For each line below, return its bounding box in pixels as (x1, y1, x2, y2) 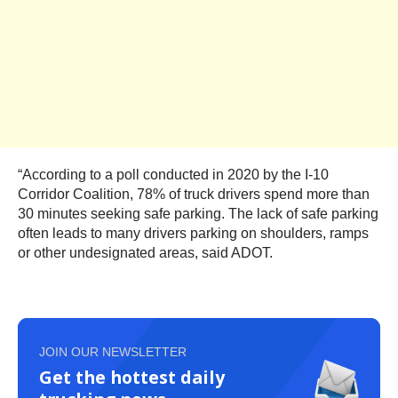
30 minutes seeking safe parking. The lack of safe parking (18, 206, 378, 222)
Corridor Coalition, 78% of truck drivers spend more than (18, 187, 370, 203)
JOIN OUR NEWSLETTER (39, 345, 187, 360)
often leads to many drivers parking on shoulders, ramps (18, 226, 369, 242)
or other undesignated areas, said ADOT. (18, 245, 273, 261)
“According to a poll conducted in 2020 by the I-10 (18, 167, 329, 183)
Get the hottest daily (39, 365, 225, 390)
